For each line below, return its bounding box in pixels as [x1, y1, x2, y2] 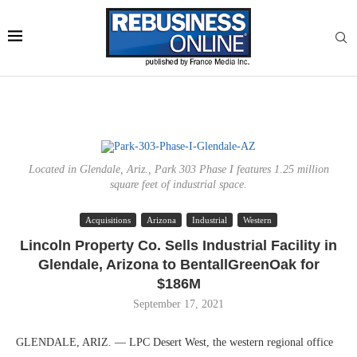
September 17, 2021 [133, 298, 224, 310]
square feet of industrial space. [110, 178, 247, 190]
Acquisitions [85, 215, 131, 225]
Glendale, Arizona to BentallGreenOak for [37, 257, 320, 273]
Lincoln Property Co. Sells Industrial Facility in [20, 237, 337, 253]
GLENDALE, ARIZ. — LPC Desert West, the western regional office [16, 336, 333, 348]
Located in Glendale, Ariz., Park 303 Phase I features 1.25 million [28, 163, 329, 175]
